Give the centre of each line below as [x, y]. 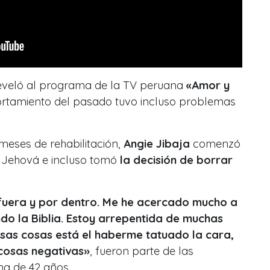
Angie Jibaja [157, 144]
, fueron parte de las [142, 251]
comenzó [215, 144]
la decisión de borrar [176, 160]
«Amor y [208, 86]
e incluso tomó [80, 160]
